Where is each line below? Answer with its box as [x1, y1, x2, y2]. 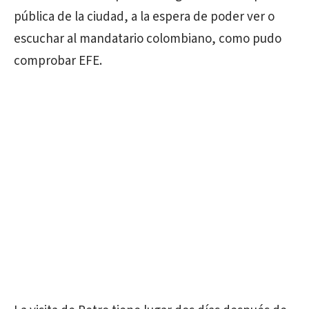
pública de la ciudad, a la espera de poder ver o [14, 7, 275, 26]
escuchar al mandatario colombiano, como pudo [14, 29, 281, 48]
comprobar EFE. [14, 51, 102, 70]
